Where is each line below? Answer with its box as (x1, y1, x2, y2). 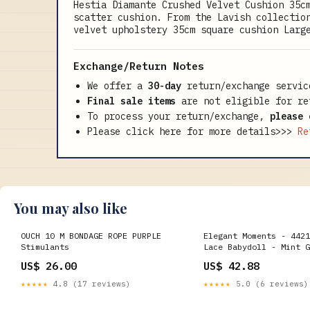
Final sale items (87, 94, 176, 107)
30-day (148, 79, 187, 92)
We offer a (87, 79, 148, 92)
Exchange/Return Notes (73, 59, 204, 73)
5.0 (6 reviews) (231, 278, 309, 289)
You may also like (14, 198, 127, 217)
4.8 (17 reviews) (48, 278, 131, 289)
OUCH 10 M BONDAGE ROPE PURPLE (21, 230, 161, 241)
